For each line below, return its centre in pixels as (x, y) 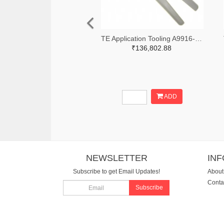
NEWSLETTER (116, 158)
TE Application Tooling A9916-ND (198, 38)
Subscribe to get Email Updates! (117, 171)
